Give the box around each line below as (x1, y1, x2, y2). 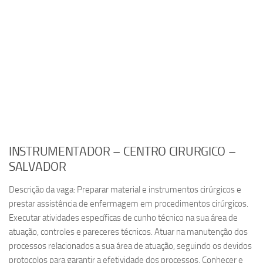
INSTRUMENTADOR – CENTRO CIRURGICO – (9, 144, 236, 159)
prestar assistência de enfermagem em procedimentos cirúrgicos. (9, 198, 248, 209)
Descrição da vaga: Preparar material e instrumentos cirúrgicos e (9, 184, 241, 195)
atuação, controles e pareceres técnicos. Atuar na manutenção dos (9, 227, 248, 237)
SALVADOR (9, 160, 66, 174)
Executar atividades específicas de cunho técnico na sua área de (9, 213, 238, 223)
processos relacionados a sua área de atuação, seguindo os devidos (9, 241, 252, 251)
